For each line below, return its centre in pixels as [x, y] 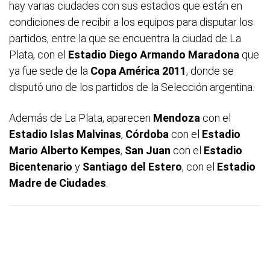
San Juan [149, 150]
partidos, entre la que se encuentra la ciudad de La [125, 38]
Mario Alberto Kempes [65, 150]
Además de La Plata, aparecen [81, 118]
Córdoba [148, 134]
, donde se [210, 71]
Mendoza [178, 118]
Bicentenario [42, 166]
